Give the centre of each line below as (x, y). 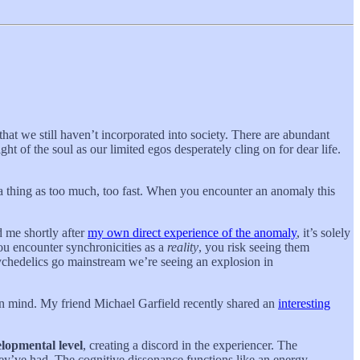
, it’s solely (323, 233)
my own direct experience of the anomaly (192, 233)
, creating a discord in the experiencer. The (190, 346)
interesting (304, 304)
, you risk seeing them (254, 247)
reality (183, 247)
